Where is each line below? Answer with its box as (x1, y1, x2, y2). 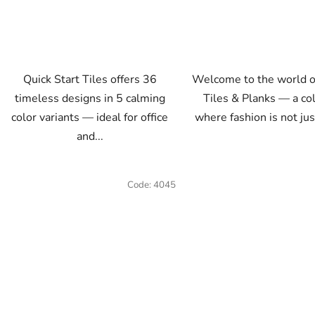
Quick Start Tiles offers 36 (22, 72, 157, 88)
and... (76, 129, 103, 145)
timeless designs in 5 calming (14, 91, 165, 107)
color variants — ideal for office (11, 110, 169, 126)
